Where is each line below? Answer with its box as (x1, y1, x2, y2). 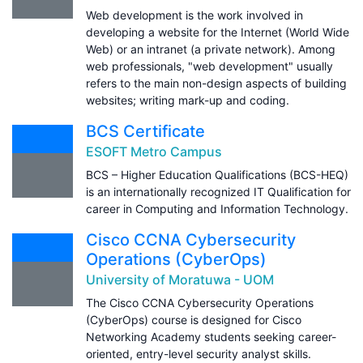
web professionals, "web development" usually (86, 58, 333, 73)
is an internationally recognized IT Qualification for (86, 184, 351, 199)
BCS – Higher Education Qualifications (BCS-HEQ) (86, 167, 348, 181)
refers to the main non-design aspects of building (86, 75, 347, 90)
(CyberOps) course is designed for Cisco (86, 312, 301, 327)
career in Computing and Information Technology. (86, 201, 348, 216)
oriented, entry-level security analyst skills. (86, 346, 311, 361)
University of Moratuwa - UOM (86, 271, 274, 288)
